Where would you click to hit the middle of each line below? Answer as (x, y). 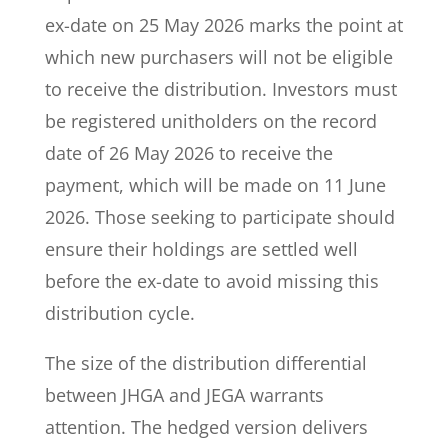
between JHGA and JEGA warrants (184, 395)
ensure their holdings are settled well (201, 249)
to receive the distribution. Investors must (220, 89)
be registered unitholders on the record (210, 121)
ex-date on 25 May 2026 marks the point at (223, 25)
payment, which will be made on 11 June (215, 185)
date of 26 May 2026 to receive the (188, 153)
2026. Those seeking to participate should (219, 217)
